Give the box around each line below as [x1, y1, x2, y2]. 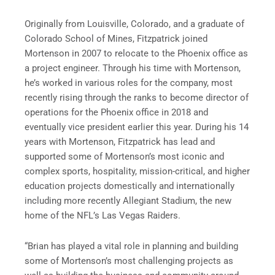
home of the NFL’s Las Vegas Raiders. [25, 210, 180, 222]
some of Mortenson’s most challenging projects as [25, 255, 233, 266]
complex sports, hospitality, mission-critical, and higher [25, 166, 250, 177]
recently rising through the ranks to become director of [25, 92, 249, 104]
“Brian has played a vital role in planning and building [25, 240, 238, 252]
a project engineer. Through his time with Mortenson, [25, 63, 241, 74]
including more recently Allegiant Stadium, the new [25, 195, 231, 207]
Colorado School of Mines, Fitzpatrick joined [25, 33, 207, 45]
